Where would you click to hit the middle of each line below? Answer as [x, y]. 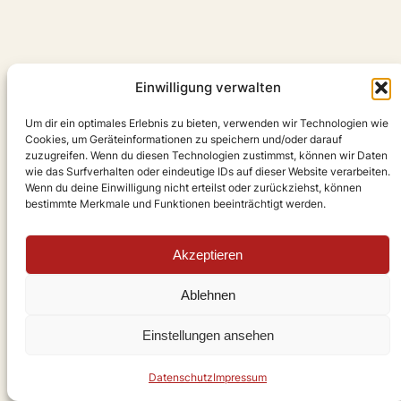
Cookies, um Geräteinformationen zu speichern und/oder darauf [183, 139]
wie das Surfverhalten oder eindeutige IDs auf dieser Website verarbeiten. [208, 171]
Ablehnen [208, 294]
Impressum [240, 377]
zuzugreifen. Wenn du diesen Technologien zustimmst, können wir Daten [206, 155]
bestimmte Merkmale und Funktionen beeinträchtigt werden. [175, 204]
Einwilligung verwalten [208, 87]
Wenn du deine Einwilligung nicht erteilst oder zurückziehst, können [193, 188]
